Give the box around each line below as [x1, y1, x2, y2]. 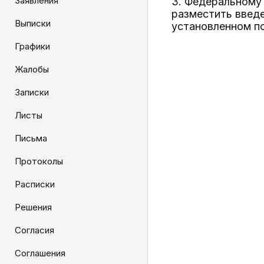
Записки [15, 87, 49, 98]
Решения [15, 202, 52, 213]
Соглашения [15, 247, 65, 259]
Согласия [15, 225, 54, 236]
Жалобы [15, 64, 49, 75]
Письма [15, 133, 47, 144]
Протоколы [15, 156, 63, 167]
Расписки [15, 179, 55, 190]
